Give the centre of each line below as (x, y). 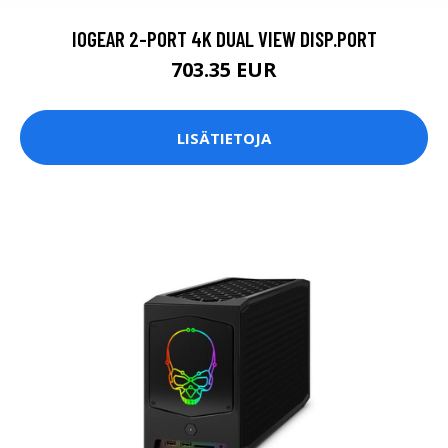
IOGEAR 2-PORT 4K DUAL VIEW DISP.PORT (224, 39)
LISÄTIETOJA (224, 137)
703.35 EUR (224, 70)
